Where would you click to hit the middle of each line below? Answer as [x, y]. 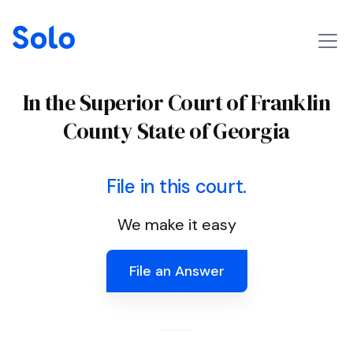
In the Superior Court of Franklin [176, 102]
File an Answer [176, 271]
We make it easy [176, 225]
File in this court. [176, 186]
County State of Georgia [176, 131]
